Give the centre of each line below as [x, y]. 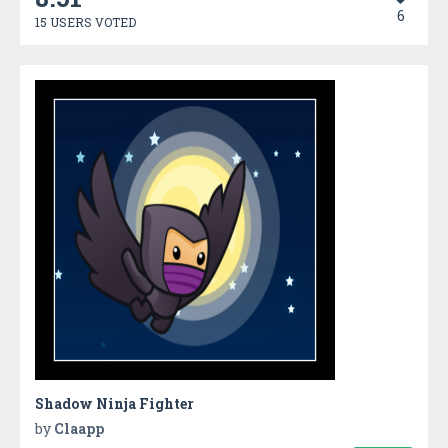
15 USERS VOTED [85, 21]
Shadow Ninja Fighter [114, 403]
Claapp [79, 428]
